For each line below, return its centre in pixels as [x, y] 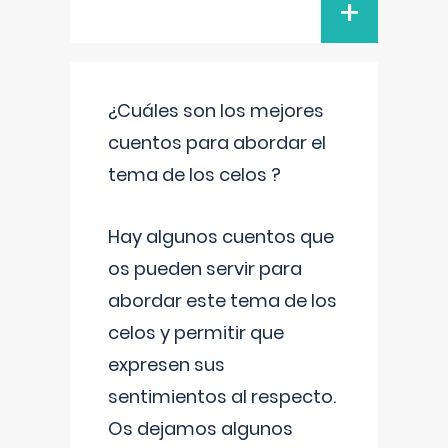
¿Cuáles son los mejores [216, 110]
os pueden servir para [205, 268]
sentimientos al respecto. [222, 396]
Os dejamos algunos [200, 428]
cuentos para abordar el [217, 142]
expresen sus [166, 364]
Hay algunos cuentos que [221, 236]
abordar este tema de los [222, 300]
